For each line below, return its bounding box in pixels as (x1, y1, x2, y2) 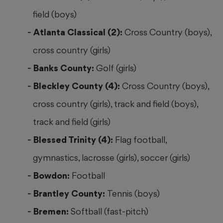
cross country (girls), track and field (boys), (33, 99, 199, 110)
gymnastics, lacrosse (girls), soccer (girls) (33, 152, 191, 163)
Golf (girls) (96, 63, 136, 74)
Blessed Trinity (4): (33, 134, 115, 145)
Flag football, (115, 134, 167, 145)
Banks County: (33, 63, 96, 74)
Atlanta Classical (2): (33, 27, 124, 38)
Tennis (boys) (107, 188, 160, 199)
